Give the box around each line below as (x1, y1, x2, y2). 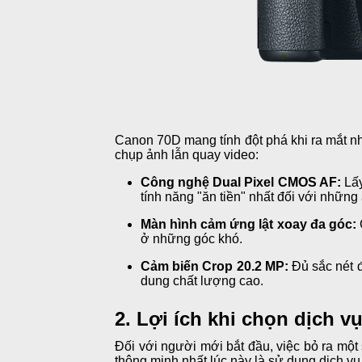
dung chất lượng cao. (141, 273, 263, 288)
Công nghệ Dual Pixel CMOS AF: (141, 175, 341, 189)
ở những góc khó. (141, 231, 242, 246)
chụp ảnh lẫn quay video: (115, 147, 259, 162)
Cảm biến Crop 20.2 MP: (141, 259, 288, 273)
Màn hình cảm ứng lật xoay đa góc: (141, 217, 356, 231)
